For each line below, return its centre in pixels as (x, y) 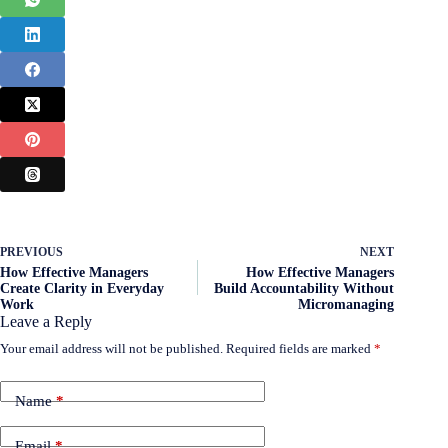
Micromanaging (346, 305)
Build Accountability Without (304, 289)
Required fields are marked (300, 349)
